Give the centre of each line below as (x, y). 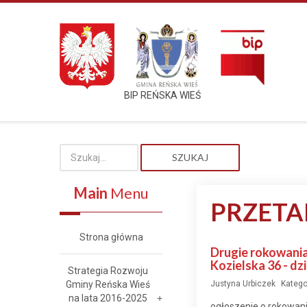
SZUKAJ (190, 157)
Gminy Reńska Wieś (108, 284)
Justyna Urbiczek (243, 284)
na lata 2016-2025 (108, 298)
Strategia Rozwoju (108, 271)
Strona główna (111, 237)
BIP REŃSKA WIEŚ (162, 95)
